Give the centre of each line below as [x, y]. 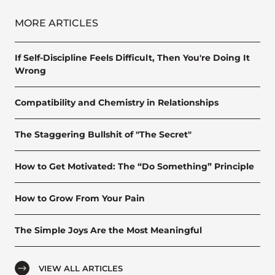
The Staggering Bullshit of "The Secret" [103, 134]
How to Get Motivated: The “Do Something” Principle [134, 166]
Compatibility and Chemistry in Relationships [117, 102]
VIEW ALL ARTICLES [81, 268]
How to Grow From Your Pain [80, 198]
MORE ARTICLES [56, 23]
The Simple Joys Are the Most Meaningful [108, 230]
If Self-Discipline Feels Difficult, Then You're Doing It [132, 57]
